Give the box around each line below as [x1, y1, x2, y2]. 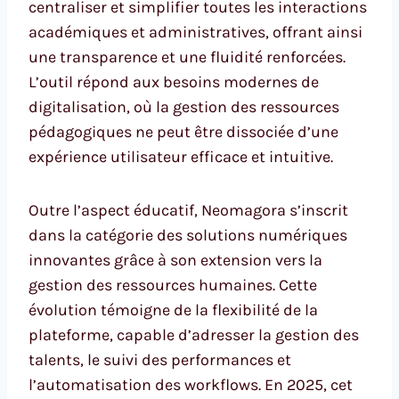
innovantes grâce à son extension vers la [28, 249, 322, 270]
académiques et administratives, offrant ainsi [28, 21, 362, 42]
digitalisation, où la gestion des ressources [28, 96, 339, 117]
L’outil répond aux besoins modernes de [28, 71, 319, 92]
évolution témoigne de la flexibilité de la [28, 299, 318, 320]
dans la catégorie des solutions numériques [28, 224, 347, 245]
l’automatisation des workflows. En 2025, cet [28, 374, 353, 395]
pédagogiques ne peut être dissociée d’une [28, 121, 338, 142]
